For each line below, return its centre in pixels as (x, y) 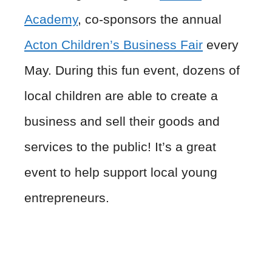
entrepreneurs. (67, 197)
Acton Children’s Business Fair (114, 44)
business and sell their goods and (122, 121)
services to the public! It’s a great (120, 146)
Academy (51, 19)
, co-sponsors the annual (150, 19)
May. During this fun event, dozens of (132, 70)
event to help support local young (121, 172)
